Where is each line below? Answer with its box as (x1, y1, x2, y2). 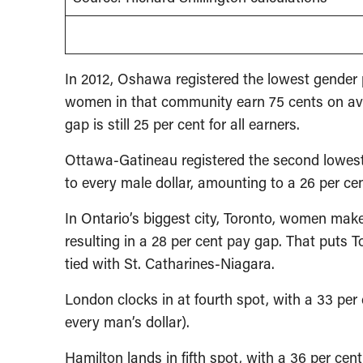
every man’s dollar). (65, 312, 190, 332)
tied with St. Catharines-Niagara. (65, 254, 275, 274)
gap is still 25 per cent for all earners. (65, 114, 300, 135)
